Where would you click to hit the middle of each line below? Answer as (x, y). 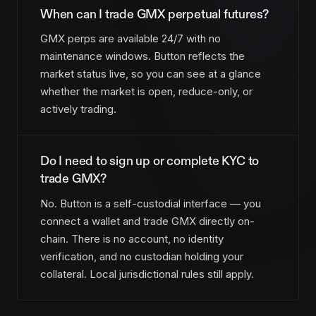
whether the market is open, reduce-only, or (146, 92)
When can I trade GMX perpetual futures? (155, 14)
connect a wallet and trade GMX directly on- (147, 221)
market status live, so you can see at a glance (151, 74)
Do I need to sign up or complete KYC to (150, 162)
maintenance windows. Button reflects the (142, 56)
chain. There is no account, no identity (132, 238)
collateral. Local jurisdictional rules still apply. (147, 274)
